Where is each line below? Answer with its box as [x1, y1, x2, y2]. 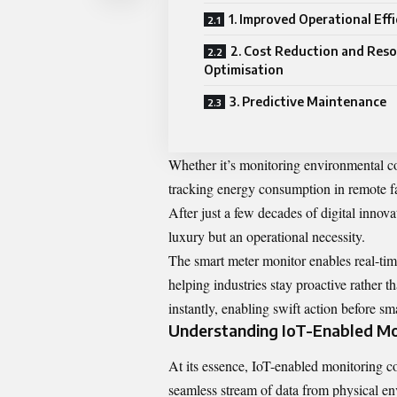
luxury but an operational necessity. [168, 227, 365, 246]
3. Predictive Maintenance [230, 94, 386, 110]
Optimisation [204, 62, 284, 78]
